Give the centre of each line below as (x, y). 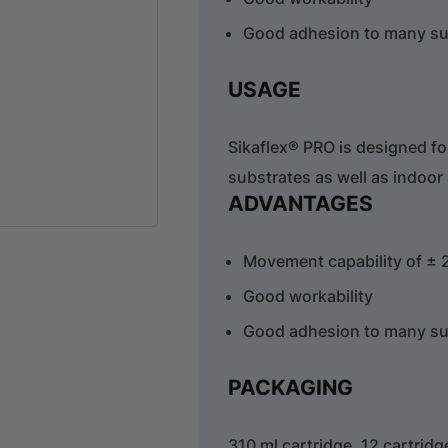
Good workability (308, 295)
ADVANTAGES (301, 203)
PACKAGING (291, 387)
